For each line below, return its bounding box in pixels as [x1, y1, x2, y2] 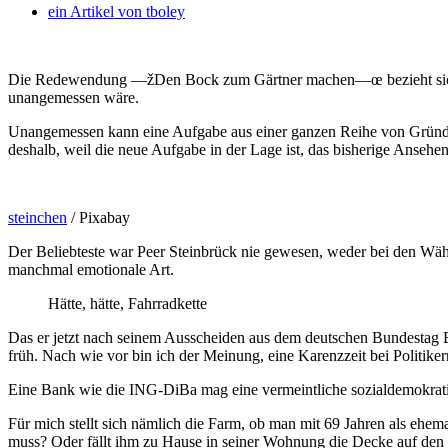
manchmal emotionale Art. [8, 260, 174, 278]
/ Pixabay [67, 208, 130, 226]
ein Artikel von [48, 2, 142, 20]
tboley [142, 2, 185, 20]
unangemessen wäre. [8, 88, 139, 106]
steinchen [8, 208, 67, 226]
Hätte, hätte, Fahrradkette [48, 294, 207, 312]
